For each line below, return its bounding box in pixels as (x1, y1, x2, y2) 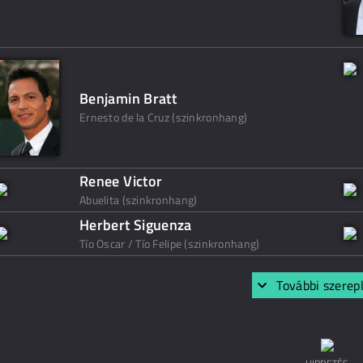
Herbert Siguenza (79, 214, 192, 236)
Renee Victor (79, 170, 163, 192)
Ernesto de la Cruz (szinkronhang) (79, 109, 248, 126)
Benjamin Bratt (79, 88, 177, 109)
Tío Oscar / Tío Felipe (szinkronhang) (79, 235, 260, 252)
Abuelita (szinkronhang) (79, 191, 198, 208)
